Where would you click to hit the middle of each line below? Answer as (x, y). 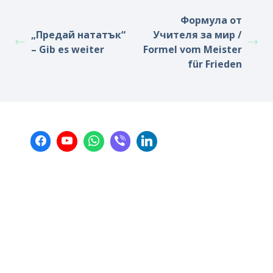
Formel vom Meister (193, 49)
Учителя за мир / (197, 35)
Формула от (211, 20)
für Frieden (215, 64)
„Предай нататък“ (78, 35)
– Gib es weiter (68, 49)
